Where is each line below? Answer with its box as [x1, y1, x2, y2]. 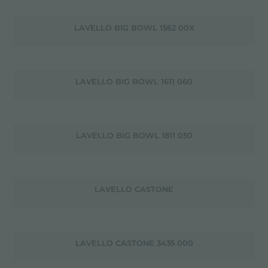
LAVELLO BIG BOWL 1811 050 [75, 130, 193, 140]
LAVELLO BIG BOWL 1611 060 [75, 77, 193, 86]
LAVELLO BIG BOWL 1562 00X [74, 23, 194, 32]
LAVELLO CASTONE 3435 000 [75, 238, 193, 248]
